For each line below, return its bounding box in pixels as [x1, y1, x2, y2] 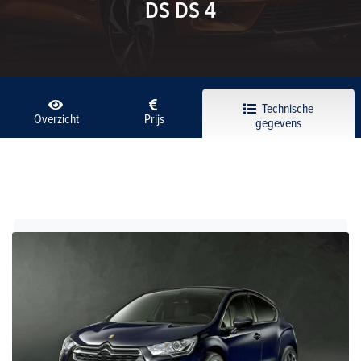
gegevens [255, 114, 302, 132]
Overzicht [34, 110, 80, 128]
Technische [259, 99, 313, 117]
